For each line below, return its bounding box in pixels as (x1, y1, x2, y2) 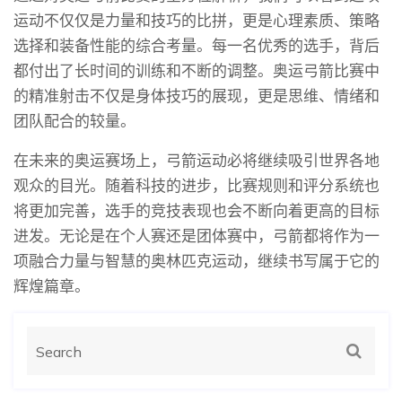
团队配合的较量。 (13, 111, 135, 131)
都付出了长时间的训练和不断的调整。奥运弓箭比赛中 (13, 61, 380, 81)
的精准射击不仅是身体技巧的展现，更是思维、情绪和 (13, 86, 380, 106)
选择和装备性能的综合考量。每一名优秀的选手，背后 (13, 36, 380, 56)
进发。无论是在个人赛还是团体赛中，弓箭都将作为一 (13, 226, 380, 246)
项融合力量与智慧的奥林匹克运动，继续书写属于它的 (13, 251, 380, 271)
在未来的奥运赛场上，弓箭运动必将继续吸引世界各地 (13, 151, 380, 170)
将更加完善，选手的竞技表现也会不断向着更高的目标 (13, 201, 380, 221)
